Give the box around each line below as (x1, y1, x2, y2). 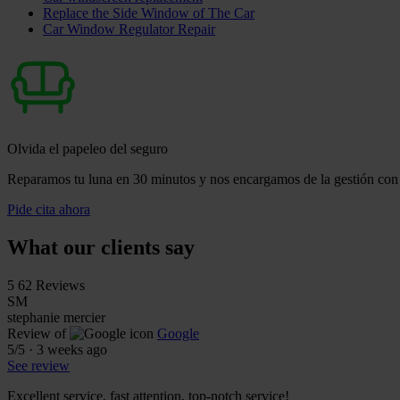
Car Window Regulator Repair (43, 21, 215, 37)
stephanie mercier (7, 309, 105, 325)
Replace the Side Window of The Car (43, 4, 254, 21)
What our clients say (7, 235, 195, 259)
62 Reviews (18, 277, 85, 293)
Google (157, 325, 199, 341)
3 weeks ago (37, 341, 107, 357)
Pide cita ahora (7, 201, 90, 217)
